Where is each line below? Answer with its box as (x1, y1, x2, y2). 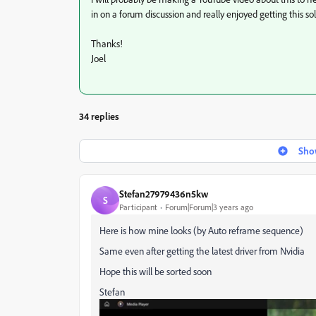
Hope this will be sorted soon (99, 265, 212, 277)
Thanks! (91, 37, 123, 49)
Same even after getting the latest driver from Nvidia (99, 244, 305, 257)
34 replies (79, 109, 119, 122)
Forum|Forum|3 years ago (165, 202, 253, 213)
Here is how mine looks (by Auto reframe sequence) (99, 224, 303, 236)
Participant (119, 202, 157, 213)
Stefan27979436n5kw (119, 188, 208, 200)
